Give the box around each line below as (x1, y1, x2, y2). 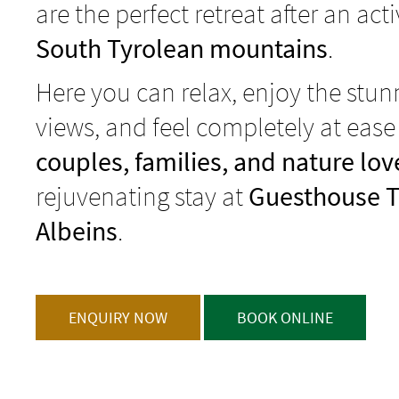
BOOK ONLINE (237, 306, 333, 328)
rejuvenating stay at (36, 178, 248, 213)
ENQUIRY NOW (69, 306, 167, 328)
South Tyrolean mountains (36, 30, 328, 65)
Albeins (36, 213, 118, 248)
